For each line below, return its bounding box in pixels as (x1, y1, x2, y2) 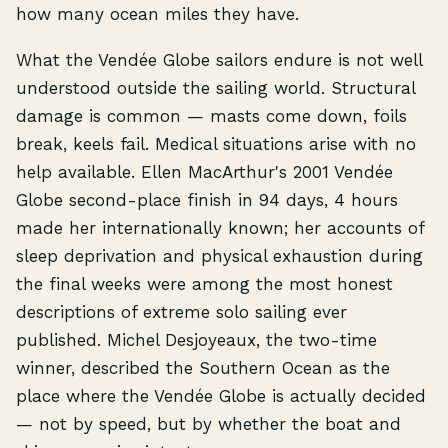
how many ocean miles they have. (16, 4, 299, 25)
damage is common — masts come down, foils (16, 105, 407, 126)
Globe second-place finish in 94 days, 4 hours (16, 189, 398, 210)
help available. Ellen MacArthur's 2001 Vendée (16, 161, 393, 182)
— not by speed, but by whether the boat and (16, 413, 401, 434)
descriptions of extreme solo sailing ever (16, 301, 347, 322)
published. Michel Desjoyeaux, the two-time (16, 329, 377, 350)
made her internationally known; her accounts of (16, 217, 424, 238)
